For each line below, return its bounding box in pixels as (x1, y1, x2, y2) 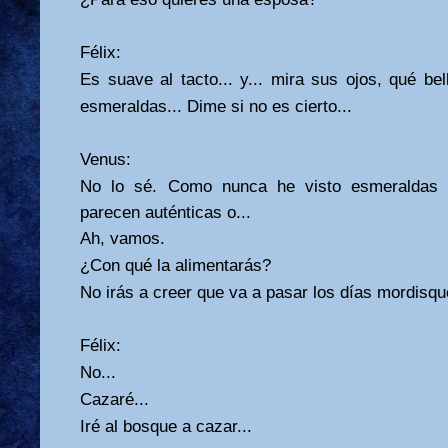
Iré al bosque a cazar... (80, 416, 252, 436)
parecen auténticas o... (80, 202, 251, 222)
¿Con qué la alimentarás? (80, 255, 271, 275)
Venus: (80, 149, 131, 169)
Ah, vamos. (80, 228, 165, 248)
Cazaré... (80, 389, 149, 409)
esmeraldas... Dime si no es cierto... (80, 96, 352, 116)
